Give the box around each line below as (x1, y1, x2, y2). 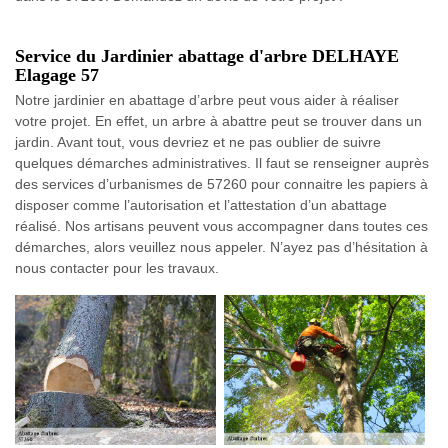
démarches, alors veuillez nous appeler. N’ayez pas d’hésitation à (15, 239, 428, 255)
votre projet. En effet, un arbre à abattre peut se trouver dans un (15, 113, 422, 129)
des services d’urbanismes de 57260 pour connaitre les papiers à (15, 176, 428, 192)
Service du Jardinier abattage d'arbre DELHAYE (15, 46, 399, 66)
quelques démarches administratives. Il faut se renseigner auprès (15, 155, 429, 171)
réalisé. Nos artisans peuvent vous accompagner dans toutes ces (15, 218, 428, 234)
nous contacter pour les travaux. (15, 260, 219, 276)
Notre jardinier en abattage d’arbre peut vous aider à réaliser (15, 92, 399, 108)
